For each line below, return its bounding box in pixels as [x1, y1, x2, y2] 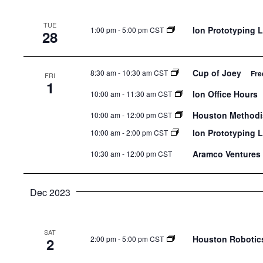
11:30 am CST [126, 89, 172, 99]
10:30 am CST [122, 68, 168, 78]
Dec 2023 [29, 186, 70, 200]
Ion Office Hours [193, 88, 260, 100]
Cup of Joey [193, 67, 244, 79]
